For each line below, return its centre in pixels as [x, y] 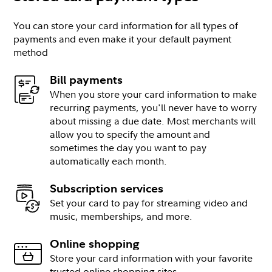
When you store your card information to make [154, 94]
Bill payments [87, 80]
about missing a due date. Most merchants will [153, 121]
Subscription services [107, 188]
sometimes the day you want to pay [128, 148]
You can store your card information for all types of [126, 25]
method [31, 52]
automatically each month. [109, 161]
